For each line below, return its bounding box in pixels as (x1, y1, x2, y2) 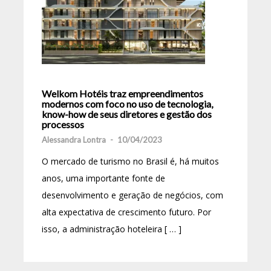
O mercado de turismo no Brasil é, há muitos (42, 155, 219, 167)
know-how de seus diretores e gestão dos (42, 108, 212, 120)
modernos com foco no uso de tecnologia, (42, 97, 213, 109)
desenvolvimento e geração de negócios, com (42, 189, 223, 201)
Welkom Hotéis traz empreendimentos (42, 87, 203, 99)
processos (42, 118, 84, 130)
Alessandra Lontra (42, 134, 106, 145)
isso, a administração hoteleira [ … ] (42, 223, 181, 235)
